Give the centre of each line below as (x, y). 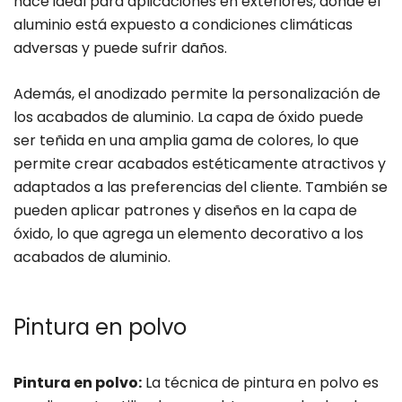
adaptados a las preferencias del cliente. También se (201, 188)
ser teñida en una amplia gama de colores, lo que (186, 141)
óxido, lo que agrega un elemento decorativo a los (188, 234)
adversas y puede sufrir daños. (120, 48)
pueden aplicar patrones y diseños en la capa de (185, 211)
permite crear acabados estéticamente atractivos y (200, 164)
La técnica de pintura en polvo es (260, 383)
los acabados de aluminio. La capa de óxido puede (188, 118)
